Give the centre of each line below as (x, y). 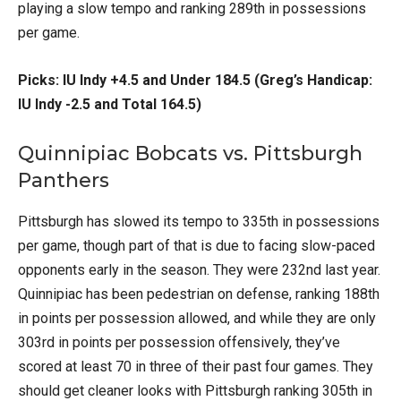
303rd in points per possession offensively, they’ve (179, 342)
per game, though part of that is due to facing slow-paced (196, 245)
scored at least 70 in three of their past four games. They (196, 366)
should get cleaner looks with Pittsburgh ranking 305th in (195, 390)
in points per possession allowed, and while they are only (197, 318)
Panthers (64, 180)
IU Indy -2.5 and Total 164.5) (110, 104)
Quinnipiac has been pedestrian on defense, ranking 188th (199, 294)
